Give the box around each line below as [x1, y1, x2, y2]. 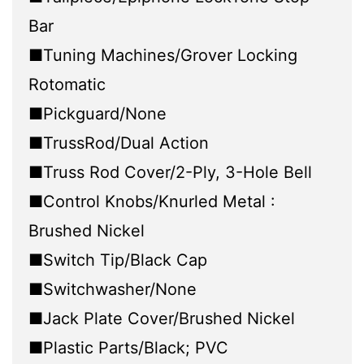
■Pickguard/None [28, 104, 167, 124]
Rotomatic [28, 75, 106, 95]
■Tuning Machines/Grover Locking [28, 45, 297, 66]
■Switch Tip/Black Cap [28, 250, 207, 271]
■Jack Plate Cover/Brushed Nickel [28, 309, 295, 329]
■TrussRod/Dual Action [28, 133, 209, 154]
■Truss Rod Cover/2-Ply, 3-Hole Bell [28, 162, 312, 183]
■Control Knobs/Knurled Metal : [28, 192, 275, 212]
